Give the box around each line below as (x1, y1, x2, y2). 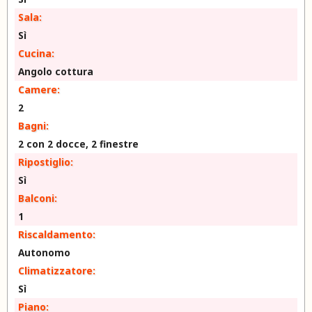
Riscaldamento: (18, 228, 95, 241)
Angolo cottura (18, 65, 93, 78)
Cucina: (18, 47, 54, 60)
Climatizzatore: (18, 264, 95, 277)
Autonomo (18, 246, 70, 259)
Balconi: (18, 192, 57, 205)
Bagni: (18, 119, 49, 132)
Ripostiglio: (18, 155, 73, 169)
